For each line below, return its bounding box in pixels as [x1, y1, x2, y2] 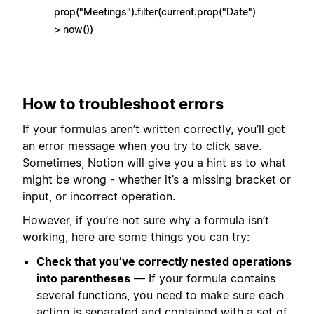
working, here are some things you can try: [22, 230, 250, 245]
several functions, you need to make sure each [36, 287, 284, 302]
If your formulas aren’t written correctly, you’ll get [22, 121, 285, 136]
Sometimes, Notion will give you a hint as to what [22, 155, 286, 170]
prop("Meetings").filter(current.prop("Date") [54, 5, 256, 18]
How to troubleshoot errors [22, 94, 224, 113]
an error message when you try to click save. [22, 138, 261, 153]
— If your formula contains [130, 271, 275, 285]
